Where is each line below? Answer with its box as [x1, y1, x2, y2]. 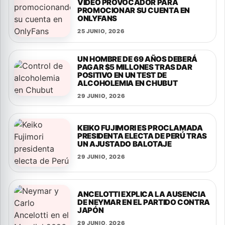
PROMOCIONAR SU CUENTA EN [77, 6, 190, 15]
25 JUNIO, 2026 [77, 28, 125, 35]
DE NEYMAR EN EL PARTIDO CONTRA [77, 197, 210, 207]
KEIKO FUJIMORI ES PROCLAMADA [77, 123, 203, 133]
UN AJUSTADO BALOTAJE [77, 139, 172, 149]
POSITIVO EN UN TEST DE [77, 70, 167, 80]
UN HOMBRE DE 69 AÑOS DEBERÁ [77, 54, 197, 64]
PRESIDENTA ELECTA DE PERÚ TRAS [77, 131, 207, 141]
